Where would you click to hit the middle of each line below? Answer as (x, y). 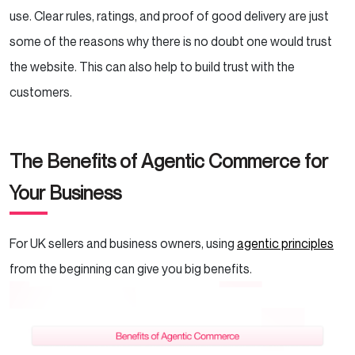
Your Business (67, 192)
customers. (42, 92)
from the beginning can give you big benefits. (132, 268)
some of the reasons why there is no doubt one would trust (171, 41)
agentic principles (285, 243)
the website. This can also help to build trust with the (152, 66)
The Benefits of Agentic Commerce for (169, 160)
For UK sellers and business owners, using (123, 243)
